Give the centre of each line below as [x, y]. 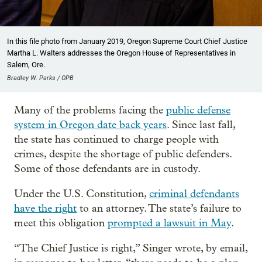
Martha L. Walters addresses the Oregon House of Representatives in [121, 53]
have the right [45, 209]
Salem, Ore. [26, 65]
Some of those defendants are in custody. [107, 169]
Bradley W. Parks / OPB [40, 78]
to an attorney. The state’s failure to [159, 209]
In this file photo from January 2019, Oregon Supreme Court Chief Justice [127, 42]
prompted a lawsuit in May [169, 223]
